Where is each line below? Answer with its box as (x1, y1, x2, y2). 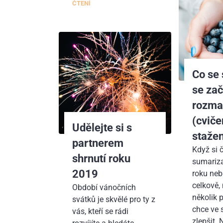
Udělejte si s (72, 120, 132, 134)
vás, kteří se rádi (72, 206, 129, 216)
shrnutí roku (72, 151, 131, 165)
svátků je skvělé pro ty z (72, 194, 156, 204)
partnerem (72, 136, 124, 149)
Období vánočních (72, 182, 136, 192)
